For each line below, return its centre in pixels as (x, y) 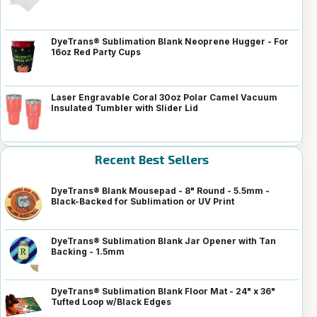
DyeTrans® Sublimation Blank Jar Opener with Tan (163, 241)
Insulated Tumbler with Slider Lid (125, 108)
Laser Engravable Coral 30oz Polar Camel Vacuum (164, 98)
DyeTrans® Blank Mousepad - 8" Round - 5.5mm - (160, 191)
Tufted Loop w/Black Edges (111, 302)
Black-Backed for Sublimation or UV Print (143, 202)
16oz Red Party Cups (96, 52)
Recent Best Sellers (151, 160)
